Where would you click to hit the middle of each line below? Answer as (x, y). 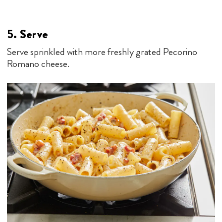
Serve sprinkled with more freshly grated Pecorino (102, 52)
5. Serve (28, 34)
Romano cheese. (38, 63)
